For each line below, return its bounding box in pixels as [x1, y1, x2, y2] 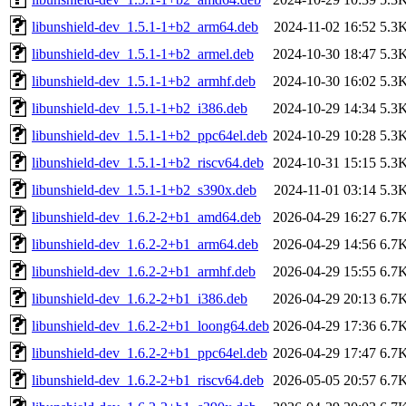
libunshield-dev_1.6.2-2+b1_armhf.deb [32, 263, 256, 279]
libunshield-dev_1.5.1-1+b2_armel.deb [32, 45, 254, 62]
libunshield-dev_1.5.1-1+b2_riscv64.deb [32, 154, 264, 170]
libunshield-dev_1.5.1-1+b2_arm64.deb [32, 18, 258, 34]
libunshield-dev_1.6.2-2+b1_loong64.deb [32, 317, 269, 333]
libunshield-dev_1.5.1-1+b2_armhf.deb [32, 72, 256, 89]
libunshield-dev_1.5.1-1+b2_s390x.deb [32, 181, 256, 198]
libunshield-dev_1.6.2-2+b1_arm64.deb [32, 236, 258, 252]
